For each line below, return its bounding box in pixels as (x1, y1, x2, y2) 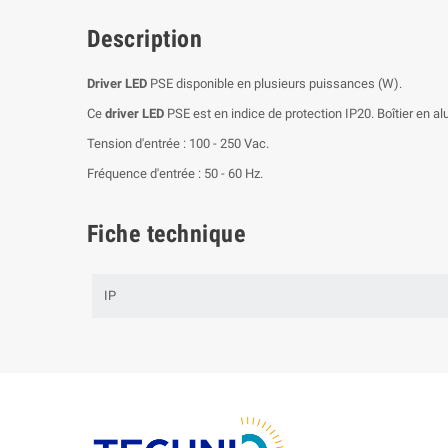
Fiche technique (87, 219, 246, 248)
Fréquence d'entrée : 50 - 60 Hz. (87, 165, 263, 181)
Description (87, 24, 203, 53)
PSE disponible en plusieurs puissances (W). (147, 75, 402, 91)
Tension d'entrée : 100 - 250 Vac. (87, 135, 269, 151)
